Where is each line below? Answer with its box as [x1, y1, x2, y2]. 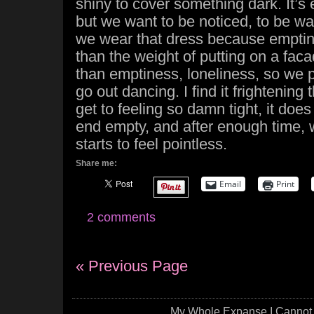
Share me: [76, 158, 117, 168]
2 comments [87, 210, 156, 224]
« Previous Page [76, 257, 188, 275]
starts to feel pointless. [76, 135, 227, 153]
